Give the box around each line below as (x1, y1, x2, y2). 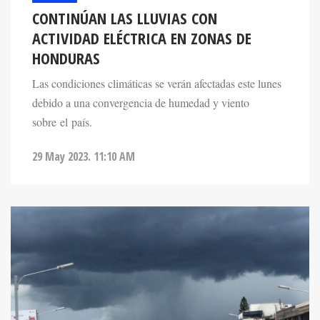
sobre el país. (32, 114, 92, 130)
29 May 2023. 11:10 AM (32, 148, 135, 164)
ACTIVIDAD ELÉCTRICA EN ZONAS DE (32, 26, 251, 49)
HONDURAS (32, 46, 100, 69)
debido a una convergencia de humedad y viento (32, 94, 249, 111)
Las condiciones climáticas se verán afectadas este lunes (32, 75, 281, 91)
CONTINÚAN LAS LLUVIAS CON (32, 6, 217, 29)
